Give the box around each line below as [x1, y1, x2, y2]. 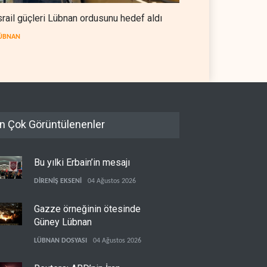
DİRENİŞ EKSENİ [34, 177, 82, 185]
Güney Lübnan [34, 216, 92, 228]
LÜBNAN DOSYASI [34, 237, 87, 244]
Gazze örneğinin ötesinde [34, 203, 141, 215]
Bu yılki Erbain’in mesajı [34, 156, 130, 168]
